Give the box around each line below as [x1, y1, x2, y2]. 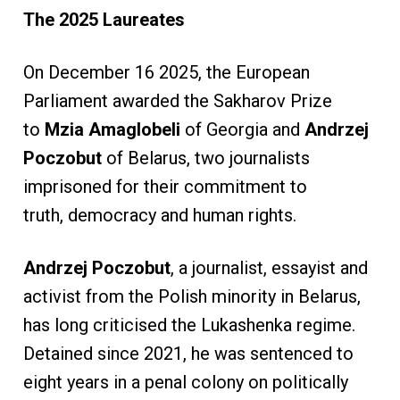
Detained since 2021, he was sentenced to [22, 343, 354, 365]
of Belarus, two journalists [101, 147, 310, 170]
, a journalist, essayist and [170, 257, 368, 279]
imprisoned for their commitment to [22, 176, 307, 198]
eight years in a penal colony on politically [22, 371, 348, 394]
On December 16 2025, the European [22, 62, 310, 84]
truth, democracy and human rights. [22, 204, 301, 227]
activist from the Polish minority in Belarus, [22, 286, 361, 308]
